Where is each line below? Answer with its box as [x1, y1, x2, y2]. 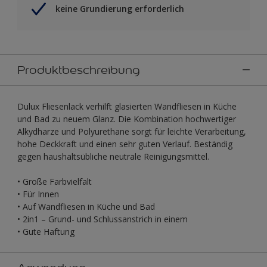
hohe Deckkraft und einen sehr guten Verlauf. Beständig [17, 138, 232, 150]
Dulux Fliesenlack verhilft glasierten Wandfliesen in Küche [17, 100, 237, 112]
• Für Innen [17, 188, 59, 200]
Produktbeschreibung [17, 62, 140, 77]
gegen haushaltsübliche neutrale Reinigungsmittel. [17, 150, 209, 162]
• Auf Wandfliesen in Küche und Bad [17, 200, 155, 212]
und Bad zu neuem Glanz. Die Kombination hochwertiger [17, 113, 236, 125]
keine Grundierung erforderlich [55, 3, 184, 15]
